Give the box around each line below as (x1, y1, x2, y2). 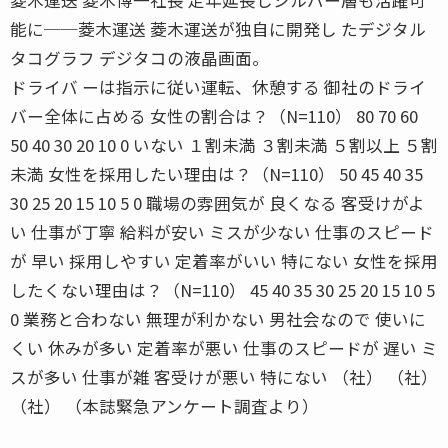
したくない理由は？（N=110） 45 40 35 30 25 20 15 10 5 (10, 277, 435, 302)
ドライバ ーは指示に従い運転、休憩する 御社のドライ (10, 74, 426, 99)
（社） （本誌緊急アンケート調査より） (10, 393, 319, 418)
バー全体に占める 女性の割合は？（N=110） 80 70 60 (10, 103, 418, 128)
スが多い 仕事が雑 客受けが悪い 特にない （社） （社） (10, 364, 438, 389)
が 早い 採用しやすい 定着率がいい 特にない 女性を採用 (10, 248, 438, 273)
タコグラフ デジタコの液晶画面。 (10, 45, 269, 70)
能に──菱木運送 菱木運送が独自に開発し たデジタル (10, 16, 426, 41)
